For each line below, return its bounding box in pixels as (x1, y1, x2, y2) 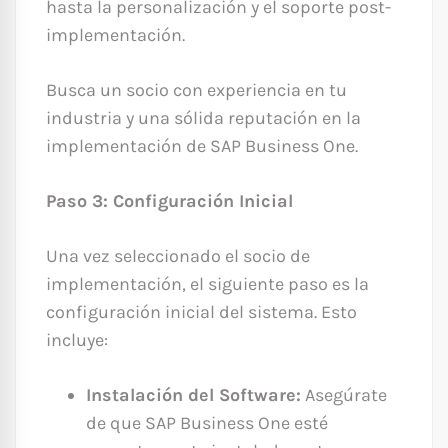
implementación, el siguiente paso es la (46, 273, 369, 296)
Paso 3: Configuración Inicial (46, 190, 293, 213)
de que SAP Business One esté (86, 412, 328, 435)
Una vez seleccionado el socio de (46, 245, 310, 268)
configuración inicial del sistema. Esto (46, 301, 357, 324)
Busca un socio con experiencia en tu (46, 79, 347, 102)
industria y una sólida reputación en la (46, 107, 361, 130)
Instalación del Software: (86, 384, 301, 407)
